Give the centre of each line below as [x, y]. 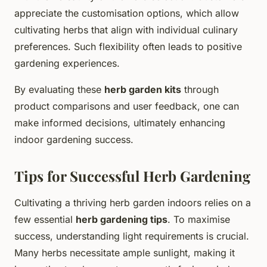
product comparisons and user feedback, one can [127, 106]
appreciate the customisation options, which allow [127, 13]
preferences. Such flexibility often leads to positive [128, 46]
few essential [45, 219]
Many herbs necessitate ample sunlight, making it [125, 252]
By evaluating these [59, 89]
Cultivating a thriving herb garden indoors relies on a [133, 202]
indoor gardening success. [74, 139]
